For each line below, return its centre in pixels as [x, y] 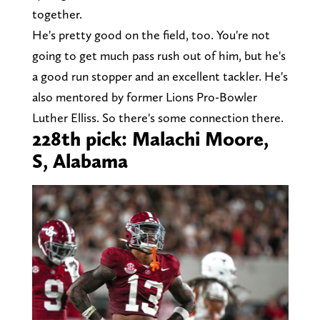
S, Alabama [80, 161]
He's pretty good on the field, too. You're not [151, 35]
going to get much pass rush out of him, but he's [159, 56]
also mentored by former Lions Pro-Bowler [144, 97]
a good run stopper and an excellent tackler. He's [160, 76]
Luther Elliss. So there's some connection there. [157, 118]
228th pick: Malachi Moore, [150, 139]
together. [58, 14]
